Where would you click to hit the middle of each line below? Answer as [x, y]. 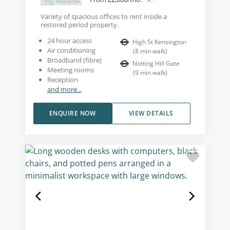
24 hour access [69, 41]
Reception [62, 80]
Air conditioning [71, 51]
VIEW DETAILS [151, 113]
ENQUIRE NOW [72, 113]
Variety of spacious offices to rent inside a [103, 17]
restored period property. [79, 25]
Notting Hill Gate [156, 64]
